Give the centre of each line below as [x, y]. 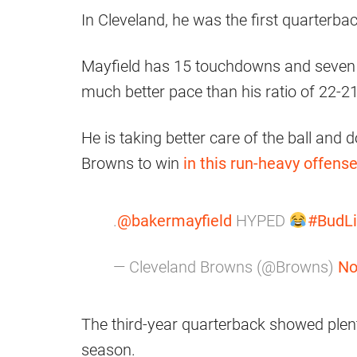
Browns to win [132, 164]
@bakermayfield [175, 221]
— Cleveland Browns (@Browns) [226, 267]
